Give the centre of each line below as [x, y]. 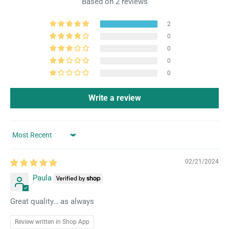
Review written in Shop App [52, 222]
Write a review [114, 98]
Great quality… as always [52, 202]
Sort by [22, 139]
